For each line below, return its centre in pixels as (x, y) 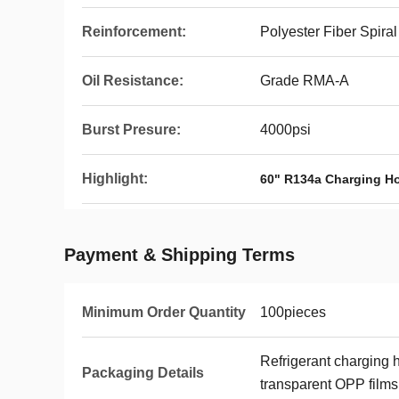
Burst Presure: (131, 130)
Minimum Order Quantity (164, 312)
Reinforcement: (134, 32)
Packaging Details (143, 373)
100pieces (293, 312)
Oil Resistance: (133, 81)
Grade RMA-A (305, 81)
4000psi (285, 130)
